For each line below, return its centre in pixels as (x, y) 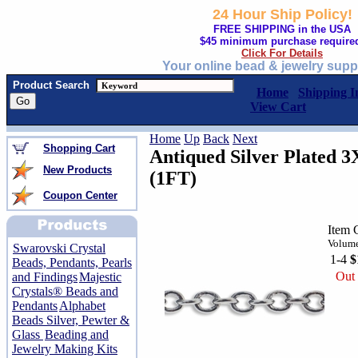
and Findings (45, 277)
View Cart (278, 107)
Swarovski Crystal (59, 248)
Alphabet (82, 306)
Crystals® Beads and (65, 291)
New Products (78, 170)
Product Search (51, 85)
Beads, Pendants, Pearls (72, 263)
